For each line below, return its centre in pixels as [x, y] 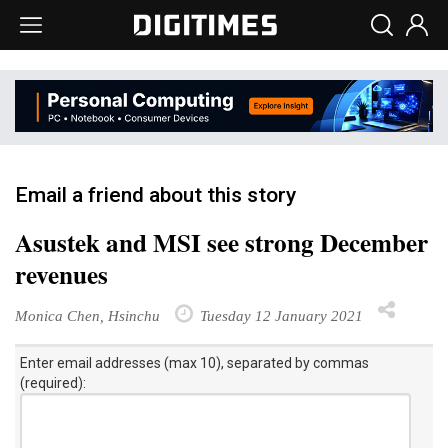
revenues [61, 274]
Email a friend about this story [155, 194]
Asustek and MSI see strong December [221, 242]
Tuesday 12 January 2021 [279, 315]
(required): [53, 382]
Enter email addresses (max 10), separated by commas [194, 362]
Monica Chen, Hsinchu [87, 315]
